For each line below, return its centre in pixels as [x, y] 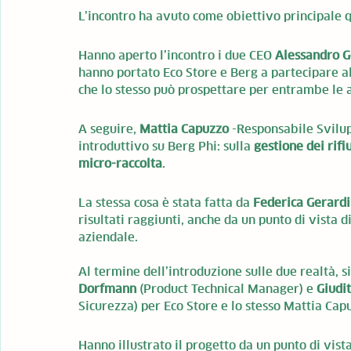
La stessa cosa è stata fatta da [166, 203]
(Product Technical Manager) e [226, 289]
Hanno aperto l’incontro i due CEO [177, 55]
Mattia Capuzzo [184, 129]
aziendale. [108, 237]
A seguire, [109, 129]
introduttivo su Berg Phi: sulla [166, 146]
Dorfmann [107, 289]
